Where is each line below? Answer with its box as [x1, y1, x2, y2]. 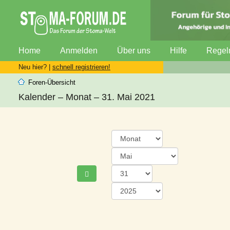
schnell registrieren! [52, 63, 110, 71]
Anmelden [60, 46, 98, 55]
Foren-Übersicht [28, 78, 75, 86]
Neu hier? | [18, 63, 52, 71]
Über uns [117, 46, 150, 55]
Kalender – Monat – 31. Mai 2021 [18, 91, 155, 102]
